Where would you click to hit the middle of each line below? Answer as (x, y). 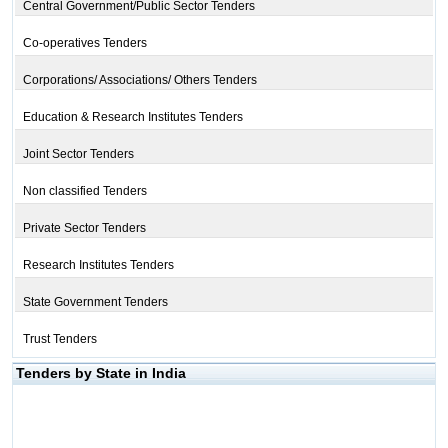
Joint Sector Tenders (78, 154)
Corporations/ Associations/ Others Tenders (139, 80)
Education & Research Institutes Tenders (132, 117)
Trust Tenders (59, 339)
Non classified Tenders (84, 191)
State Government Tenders (95, 302)
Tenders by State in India (100, 373)
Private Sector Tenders (84, 228)
